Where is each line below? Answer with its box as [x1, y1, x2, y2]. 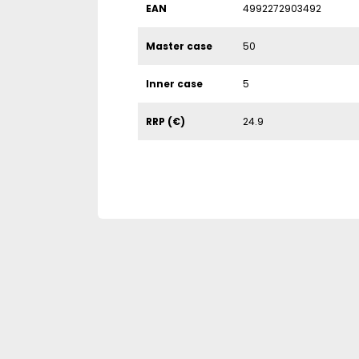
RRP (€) [146, 115, 185, 128]
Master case [146, 39, 212, 53]
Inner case [146, 77, 203, 91]
